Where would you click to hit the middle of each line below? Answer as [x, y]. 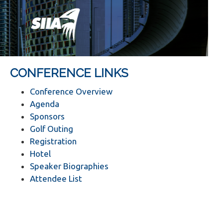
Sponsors [47, 116]
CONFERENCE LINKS [69, 73]
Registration [53, 141]
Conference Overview [71, 91]
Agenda [44, 104]
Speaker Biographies [69, 166]
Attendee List [56, 178]
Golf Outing [51, 129]
